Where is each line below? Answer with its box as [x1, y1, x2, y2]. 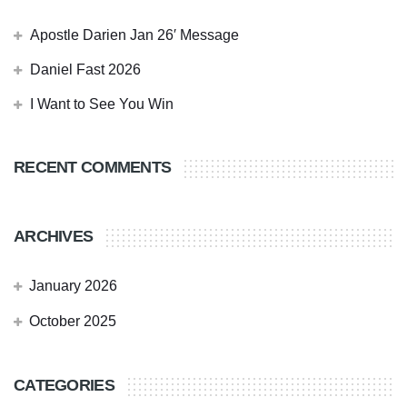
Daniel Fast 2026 [30, 62, 141, 78]
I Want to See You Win [30, 96, 174, 113]
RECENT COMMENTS [14, 158, 172, 177]
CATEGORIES [14, 376, 114, 395]
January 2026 [29, 278, 117, 294]
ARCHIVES [14, 227, 94, 246]
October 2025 [29, 313, 116, 330]
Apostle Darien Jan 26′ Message [30, 27, 239, 44]
